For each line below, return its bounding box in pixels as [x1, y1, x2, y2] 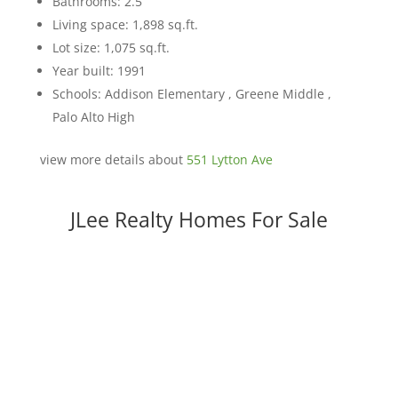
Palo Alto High [52, 108, 135, 126]
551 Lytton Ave [186, 151, 273, 169]
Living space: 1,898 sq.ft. [52, 16, 198, 34]
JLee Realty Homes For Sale [69, 205, 328, 235]
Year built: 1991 [52, 62, 146, 80]
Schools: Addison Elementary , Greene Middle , [52, 85, 331, 103]
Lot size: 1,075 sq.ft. [52, 39, 170, 57]
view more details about [39, 151, 187, 169]
